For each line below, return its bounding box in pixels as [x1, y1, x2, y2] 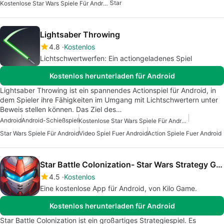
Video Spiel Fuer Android [79, 129, 147, 137]
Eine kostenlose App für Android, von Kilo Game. [40, 184, 197, 193]
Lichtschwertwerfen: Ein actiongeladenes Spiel [40, 54, 192, 63]
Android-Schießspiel [21, 116, 78, 124]
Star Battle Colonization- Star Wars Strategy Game [216, 159, 222, 170]
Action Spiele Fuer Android [147, 129, 221, 137]
